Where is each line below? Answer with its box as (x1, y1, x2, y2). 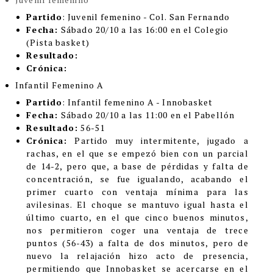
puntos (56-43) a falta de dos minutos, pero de (26, 236, 249, 249)
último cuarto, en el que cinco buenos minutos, (26, 211, 249, 223)
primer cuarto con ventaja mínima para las (26, 185, 249, 197)
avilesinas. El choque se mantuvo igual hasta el (26, 198, 249, 210)
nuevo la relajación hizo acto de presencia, (26, 249, 249, 261)
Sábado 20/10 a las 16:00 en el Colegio (61, 23, 229, 35)
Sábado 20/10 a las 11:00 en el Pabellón (61, 108, 235, 121)
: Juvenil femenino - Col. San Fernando (62, 10, 232, 23)
